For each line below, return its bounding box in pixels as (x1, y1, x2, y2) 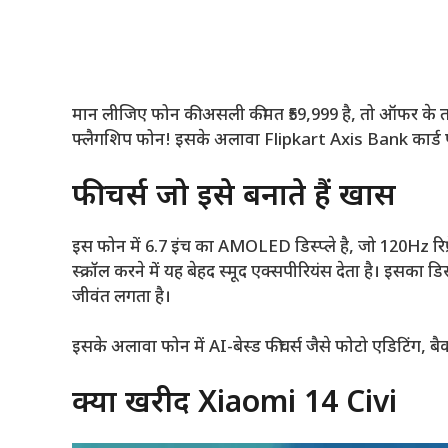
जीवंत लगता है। (72, 286, 171, 309)
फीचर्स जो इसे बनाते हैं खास (72, 177, 396, 217)
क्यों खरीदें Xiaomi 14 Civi (72, 384, 397, 424)
